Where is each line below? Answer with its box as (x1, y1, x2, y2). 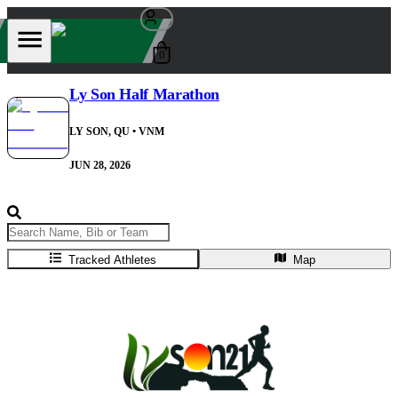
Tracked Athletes (68, 252, 157, 267)
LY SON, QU (69, 125, 130, 139)
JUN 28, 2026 (69, 159, 131, 172)
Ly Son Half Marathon (69, 85, 219, 104)
